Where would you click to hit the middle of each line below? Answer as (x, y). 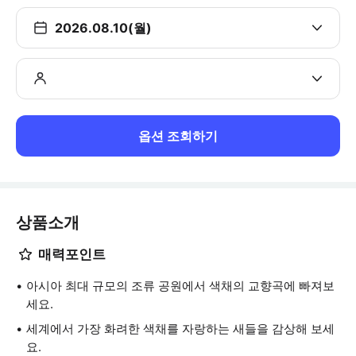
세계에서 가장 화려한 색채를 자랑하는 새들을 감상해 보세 (180, 329)
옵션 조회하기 (178, 136)
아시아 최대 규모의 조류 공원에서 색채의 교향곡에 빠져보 (180, 286)
